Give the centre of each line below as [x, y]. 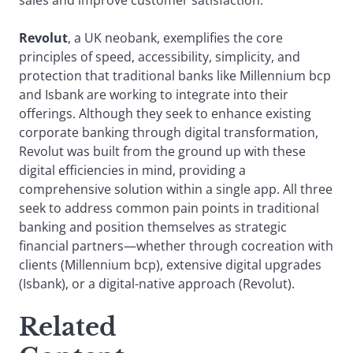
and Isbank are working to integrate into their [154, 95]
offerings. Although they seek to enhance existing [165, 114]
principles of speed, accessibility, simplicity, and [160, 57]
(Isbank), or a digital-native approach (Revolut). [157, 284]
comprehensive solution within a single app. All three [176, 190]
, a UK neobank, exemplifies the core [175, 38]
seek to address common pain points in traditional [169, 208]
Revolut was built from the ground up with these [162, 152]
